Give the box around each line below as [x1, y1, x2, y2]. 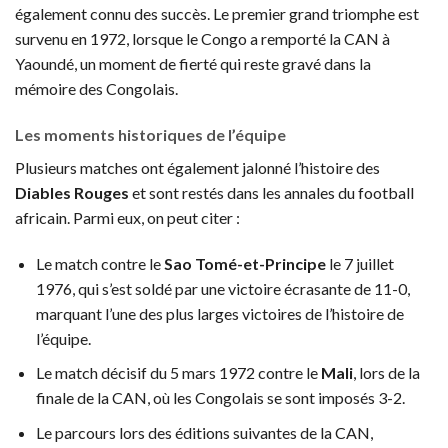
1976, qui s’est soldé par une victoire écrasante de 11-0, [35, 278, 410, 298]
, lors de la [352, 363, 420, 383]
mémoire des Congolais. [15, 79, 178, 99]
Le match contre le [35, 253, 164, 273]
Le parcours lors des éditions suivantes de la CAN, [35, 422, 373, 442]
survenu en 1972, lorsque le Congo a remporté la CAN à [15, 29, 390, 49]
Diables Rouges [15, 182, 129, 202]
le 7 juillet [325, 253, 394, 273]
